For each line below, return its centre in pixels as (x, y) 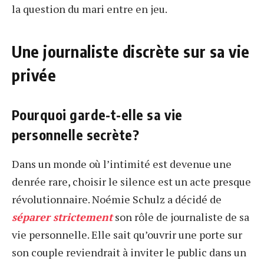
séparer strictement (62, 217)
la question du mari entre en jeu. (90, 9)
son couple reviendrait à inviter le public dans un (129, 253)
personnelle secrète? (76, 134)
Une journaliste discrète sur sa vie (131, 51)
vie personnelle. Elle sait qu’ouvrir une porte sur (127, 235)
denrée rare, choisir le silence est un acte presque (131, 182)
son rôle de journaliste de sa (181, 217)
